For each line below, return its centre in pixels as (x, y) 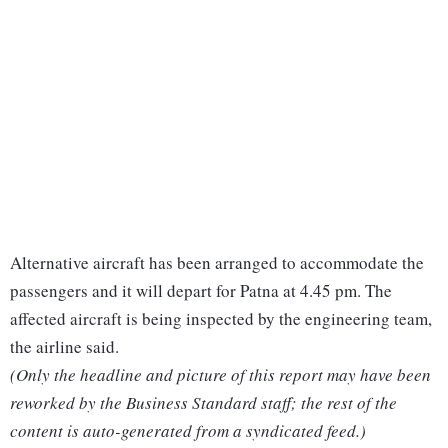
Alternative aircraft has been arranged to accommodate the (217, 263)
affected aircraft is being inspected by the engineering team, (221, 319)
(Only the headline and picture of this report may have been (220, 375)
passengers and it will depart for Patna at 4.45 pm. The (201, 291)
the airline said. (64, 347)
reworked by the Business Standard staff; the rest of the (203, 403)
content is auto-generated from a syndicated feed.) (188, 431)
